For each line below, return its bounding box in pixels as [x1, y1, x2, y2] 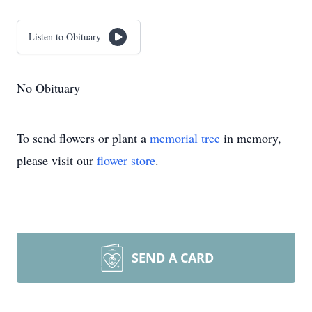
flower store [97, 152, 155, 169]
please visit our [17, 152, 97, 169]
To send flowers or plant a [17, 130, 150, 146]
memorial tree [150, 130, 220, 146]
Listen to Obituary [29, 30, 101, 43]
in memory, [220, 130, 281, 146]
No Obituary [17, 79, 80, 96]
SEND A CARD [132, 249, 214, 266]
